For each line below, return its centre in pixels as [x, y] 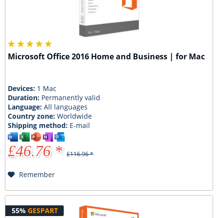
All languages [66, 107]
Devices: [23, 88]
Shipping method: [39, 125]
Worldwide [75, 116]
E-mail [80, 125]
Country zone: [33, 116]
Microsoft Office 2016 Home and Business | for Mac [107, 57]
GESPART [43, 210]
